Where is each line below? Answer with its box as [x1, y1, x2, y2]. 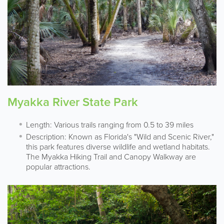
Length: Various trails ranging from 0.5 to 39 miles [26, 119, 193, 130]
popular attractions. [26, 161, 90, 172]
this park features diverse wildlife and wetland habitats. [26, 141, 210, 152]
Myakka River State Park [7, 93, 138, 111]
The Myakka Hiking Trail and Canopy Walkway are [26, 151, 196, 162]
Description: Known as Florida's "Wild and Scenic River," [26, 131, 214, 142]
